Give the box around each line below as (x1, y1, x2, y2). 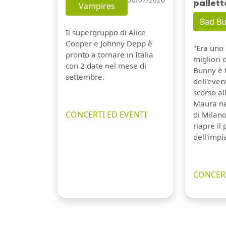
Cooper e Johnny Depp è (66, 38, 152, 49)
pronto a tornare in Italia (66, 49, 153, 60)
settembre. (66, 72, 104, 82)
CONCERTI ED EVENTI (66, 109, 147, 121)
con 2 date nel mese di (66, 61, 146, 71)
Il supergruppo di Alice (66, 27, 146, 38)
